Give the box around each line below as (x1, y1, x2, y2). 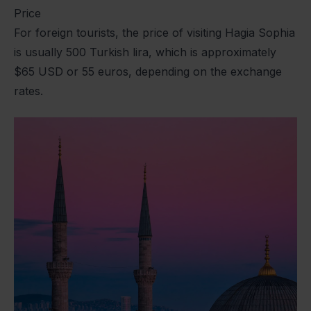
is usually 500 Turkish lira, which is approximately (14, 44, 276, 59)
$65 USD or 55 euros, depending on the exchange (14, 64, 282, 78)
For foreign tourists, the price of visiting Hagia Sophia (14, 25, 295, 40)
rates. (14, 83, 43, 98)
